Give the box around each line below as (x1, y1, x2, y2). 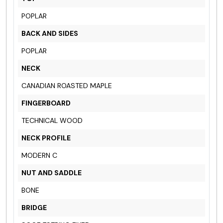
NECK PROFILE (21, 133, 71, 142)
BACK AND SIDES (21, 28, 78, 38)
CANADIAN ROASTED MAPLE (21, 81, 112, 90)
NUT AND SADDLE (21, 168, 82, 177)
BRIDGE (21, 203, 47, 212)
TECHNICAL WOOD (21, 115, 83, 125)
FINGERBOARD (21, 98, 71, 108)
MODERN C (21, 150, 57, 160)
